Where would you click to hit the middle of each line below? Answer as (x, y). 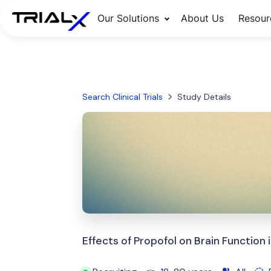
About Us (202, 18)
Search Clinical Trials (122, 97)
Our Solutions (128, 18)
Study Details (204, 97)
